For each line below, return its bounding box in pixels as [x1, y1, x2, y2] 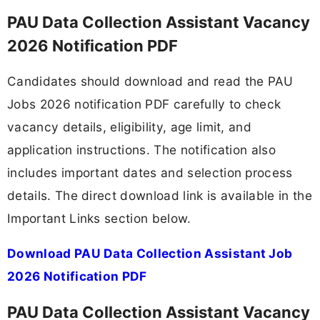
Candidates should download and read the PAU [7, 74, 294, 89]
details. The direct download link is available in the [7, 188, 312, 204]
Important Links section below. [7, 211, 191, 226]
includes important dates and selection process [7, 165, 293, 181]
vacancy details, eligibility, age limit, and [7, 119, 252, 135]
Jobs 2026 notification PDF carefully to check [7, 96, 281, 112]
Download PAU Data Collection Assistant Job [7, 246, 293, 261]
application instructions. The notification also [7, 142, 276, 158]
